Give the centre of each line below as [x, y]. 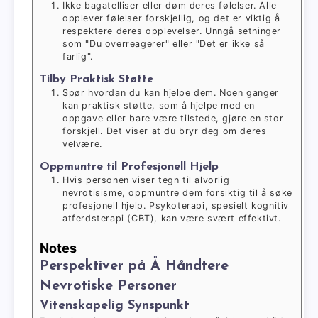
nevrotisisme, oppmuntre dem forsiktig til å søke [177, 192]
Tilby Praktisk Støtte [97, 79]
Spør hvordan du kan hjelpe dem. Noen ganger [171, 92]
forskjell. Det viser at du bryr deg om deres [165, 131]
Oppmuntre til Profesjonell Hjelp [129, 166]
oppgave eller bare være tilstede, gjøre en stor [173, 118]
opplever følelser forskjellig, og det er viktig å [171, 18]
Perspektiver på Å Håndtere [134, 267]
